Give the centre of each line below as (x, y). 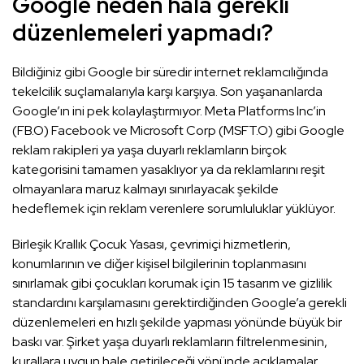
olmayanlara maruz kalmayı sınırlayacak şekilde (145, 189)
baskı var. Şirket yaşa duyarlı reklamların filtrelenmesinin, (170, 342)
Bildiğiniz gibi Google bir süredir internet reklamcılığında (170, 72)
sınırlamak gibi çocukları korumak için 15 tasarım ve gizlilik (172, 284)
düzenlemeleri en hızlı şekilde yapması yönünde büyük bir (177, 323)
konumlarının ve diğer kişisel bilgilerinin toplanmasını (159, 264)
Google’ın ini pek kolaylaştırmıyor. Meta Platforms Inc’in (169, 111)
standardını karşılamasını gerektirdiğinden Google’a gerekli (180, 303)
